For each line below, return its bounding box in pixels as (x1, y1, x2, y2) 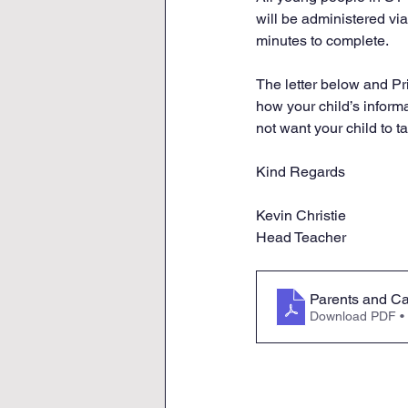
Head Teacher (256, 229, 346, 246)
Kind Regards (256, 163, 345, 180)
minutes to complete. (256, 32, 389, 49)
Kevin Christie (256, 207, 346, 224)
